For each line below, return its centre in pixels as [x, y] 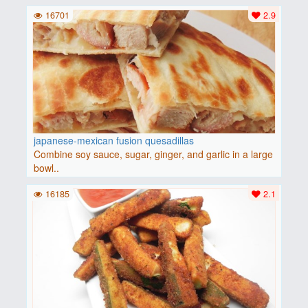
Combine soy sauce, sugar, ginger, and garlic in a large [153, 154]
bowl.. [46, 167]
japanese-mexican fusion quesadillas [113, 140]
